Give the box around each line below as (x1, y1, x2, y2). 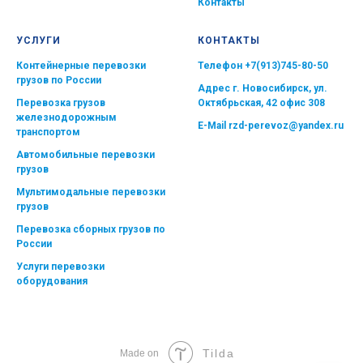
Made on (120, 348, 159, 359)
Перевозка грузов (16, 97, 105, 109)
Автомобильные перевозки (16, 149, 155, 160)
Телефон (198, 60, 245, 71)
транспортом (16, 126, 80, 138)
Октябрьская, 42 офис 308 (198, 97, 325, 109)
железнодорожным (16, 112, 117, 123)
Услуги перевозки (16, 261, 105, 272)
